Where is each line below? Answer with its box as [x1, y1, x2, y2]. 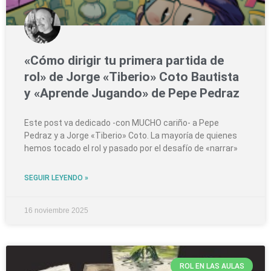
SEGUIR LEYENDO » [24, 174, 88, 183]
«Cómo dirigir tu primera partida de [24, 53, 224, 68]
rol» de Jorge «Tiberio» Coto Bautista [24, 70, 239, 85]
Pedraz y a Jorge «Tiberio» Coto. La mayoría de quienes [24, 131, 237, 141]
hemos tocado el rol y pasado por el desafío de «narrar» [24, 143, 238, 154]
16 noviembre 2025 [24, 206, 88, 215]
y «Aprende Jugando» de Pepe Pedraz [24, 86, 240, 101]
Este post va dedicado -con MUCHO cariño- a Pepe [24, 118, 219, 128]
